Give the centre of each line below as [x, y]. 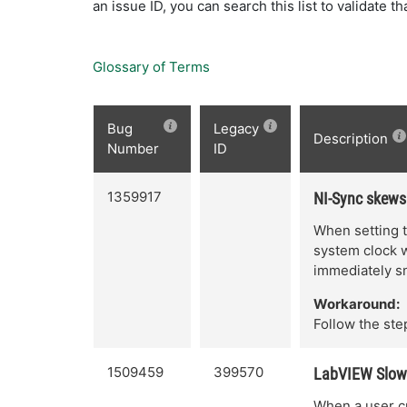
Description [351, 139]
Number [133, 149]
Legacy [236, 129]
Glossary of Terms [151, 67]
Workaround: [357, 304]
